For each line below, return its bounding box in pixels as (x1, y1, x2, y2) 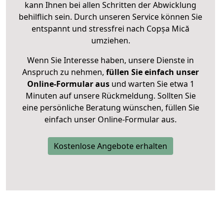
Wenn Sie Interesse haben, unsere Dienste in (27, 55, 194, 66)
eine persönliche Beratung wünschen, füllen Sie (22, 102, 199, 113)
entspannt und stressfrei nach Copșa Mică (32, 23, 189, 35)
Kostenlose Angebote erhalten (54, 141, 167, 152)
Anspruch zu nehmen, (22, 67, 106, 78)
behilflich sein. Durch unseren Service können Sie (19, 11, 202, 23)
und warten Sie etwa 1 (109, 78, 194, 90)
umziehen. (91, 35, 130, 46)
